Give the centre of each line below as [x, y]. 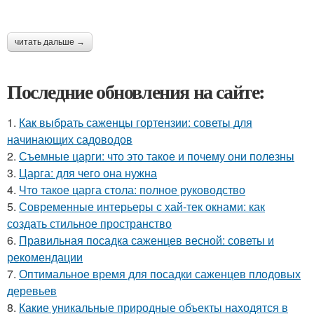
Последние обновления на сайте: [136, 91]
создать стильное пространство [89, 223]
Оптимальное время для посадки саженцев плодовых [160, 274]
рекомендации [45, 257]
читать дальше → [50, 42]
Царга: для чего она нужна [88, 173]
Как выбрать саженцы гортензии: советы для [136, 122]
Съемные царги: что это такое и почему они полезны [157, 156]
